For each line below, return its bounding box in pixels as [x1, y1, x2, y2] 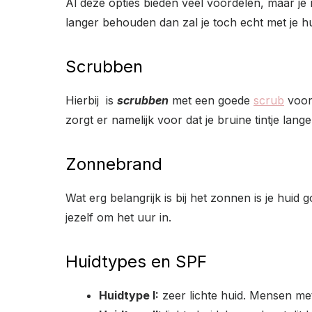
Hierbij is [65, 93, 117, 107]
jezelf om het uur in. [65, 210, 171, 224]
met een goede [169, 93, 253, 107]
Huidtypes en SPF [65, 251, 207, 272]
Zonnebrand [65, 153, 162, 174]
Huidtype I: [99, 288, 159, 302]
